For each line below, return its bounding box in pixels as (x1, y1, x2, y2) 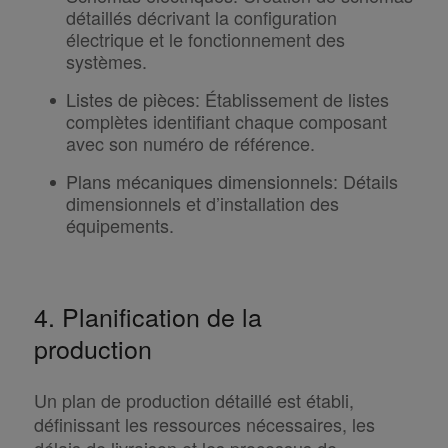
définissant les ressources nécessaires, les (33, 410, 375, 437)
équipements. (65, 211, 174, 238)
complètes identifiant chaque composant (65, 107, 387, 134)
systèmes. (65, 47, 147, 74)
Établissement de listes (199, 85, 389, 112)
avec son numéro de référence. (65, 129, 315, 156)
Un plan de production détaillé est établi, (33, 386, 354, 413)
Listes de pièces (65, 85, 195, 112)
